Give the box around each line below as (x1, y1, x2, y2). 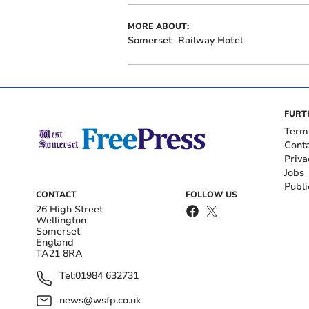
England (36, 235, 74, 249)
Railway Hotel (177, 33, 243, 47)
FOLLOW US (186, 188, 237, 200)
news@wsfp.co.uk (59, 293, 141, 307)
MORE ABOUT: (127, 20, 189, 32)
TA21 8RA (36, 246, 83, 260)
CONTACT (36, 188, 77, 200)
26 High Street (36, 202, 103, 216)
